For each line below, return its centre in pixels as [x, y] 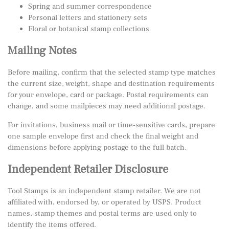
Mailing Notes [42, 51]
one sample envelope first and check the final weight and [103, 136]
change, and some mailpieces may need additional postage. [107, 106]
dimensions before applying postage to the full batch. [97, 147]
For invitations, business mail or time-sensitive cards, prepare [111, 125]
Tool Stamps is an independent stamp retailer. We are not [104, 191]
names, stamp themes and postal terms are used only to [102, 213]
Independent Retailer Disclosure [88, 169]
